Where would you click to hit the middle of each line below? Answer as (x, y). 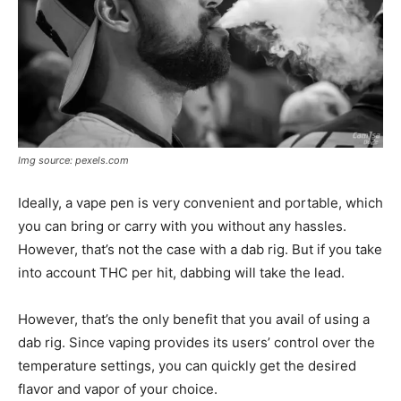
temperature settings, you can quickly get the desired (187, 366)
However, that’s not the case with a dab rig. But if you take (200, 250)
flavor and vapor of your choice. (118, 389)
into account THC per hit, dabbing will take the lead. (181, 273)
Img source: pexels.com (73, 161)
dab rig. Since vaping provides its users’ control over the (196, 343)
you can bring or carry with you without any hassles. (182, 226)
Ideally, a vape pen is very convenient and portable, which (200, 203)
